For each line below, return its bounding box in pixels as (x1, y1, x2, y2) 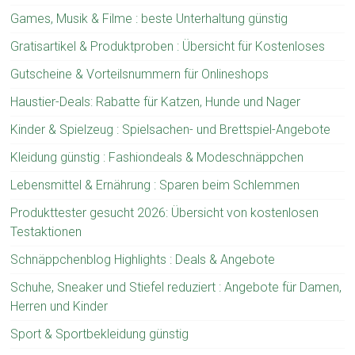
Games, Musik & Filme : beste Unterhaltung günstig (10, 11, 288, 26)
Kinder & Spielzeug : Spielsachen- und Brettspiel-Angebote (10, 122, 331, 137)
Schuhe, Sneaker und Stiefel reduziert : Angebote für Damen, (10, 280, 342, 295)
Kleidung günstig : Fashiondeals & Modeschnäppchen (10, 150, 304, 165)
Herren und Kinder (10, 299, 109, 314)
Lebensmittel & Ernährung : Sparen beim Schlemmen (10, 177, 300, 193)
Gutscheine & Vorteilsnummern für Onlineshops (10, 67, 269, 82)
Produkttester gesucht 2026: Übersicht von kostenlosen (10, 205, 319, 220)
